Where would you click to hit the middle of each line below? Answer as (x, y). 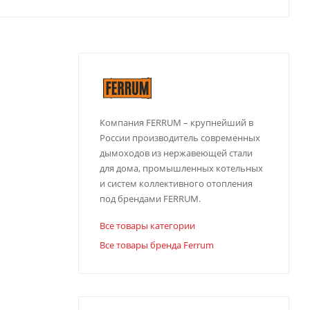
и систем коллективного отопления (176, 183)
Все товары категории (147, 225)
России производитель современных (180, 137)
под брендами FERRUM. (150, 198)
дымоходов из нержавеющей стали (176, 153)
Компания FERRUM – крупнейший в (176, 122)
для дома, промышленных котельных (181, 168)
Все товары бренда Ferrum (157, 245)
